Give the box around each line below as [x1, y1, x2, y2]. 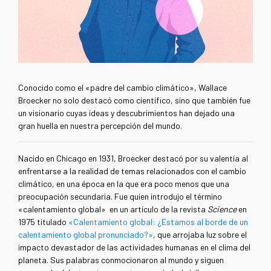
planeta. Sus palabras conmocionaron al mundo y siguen [18, 255, 224, 266]
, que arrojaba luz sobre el [153, 229, 247, 240]
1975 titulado [18, 217, 67, 227]
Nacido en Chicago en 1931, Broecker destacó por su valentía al [18, 153, 248, 164]
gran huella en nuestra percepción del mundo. [18, 120, 182, 131]
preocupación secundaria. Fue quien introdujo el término [18, 191, 224, 202]
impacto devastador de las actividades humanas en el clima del [18, 242, 250, 253]
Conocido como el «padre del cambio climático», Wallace [18, 82, 227, 93]
